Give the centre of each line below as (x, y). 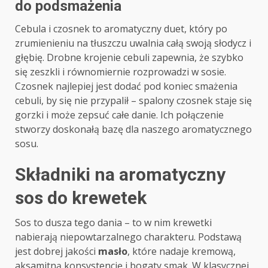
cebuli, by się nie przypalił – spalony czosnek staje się (133, 101)
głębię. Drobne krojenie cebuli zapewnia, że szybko (129, 58)
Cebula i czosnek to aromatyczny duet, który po (121, 29)
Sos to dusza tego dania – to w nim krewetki (113, 223)
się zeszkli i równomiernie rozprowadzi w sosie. (121, 72)
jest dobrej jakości (57, 252)
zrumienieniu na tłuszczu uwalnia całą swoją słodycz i (133, 43)
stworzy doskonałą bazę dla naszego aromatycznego (133, 130)
